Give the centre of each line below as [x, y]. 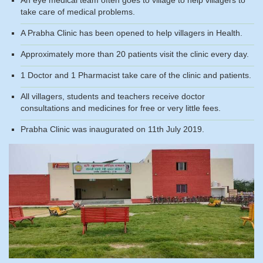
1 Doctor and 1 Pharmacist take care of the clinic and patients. [136, 75]
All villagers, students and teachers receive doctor [113, 96]
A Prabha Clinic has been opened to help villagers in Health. [131, 33]
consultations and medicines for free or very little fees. [121, 108]
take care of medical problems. [78, 11]
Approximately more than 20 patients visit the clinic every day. [135, 54]
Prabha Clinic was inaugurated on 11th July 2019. [112, 129]
